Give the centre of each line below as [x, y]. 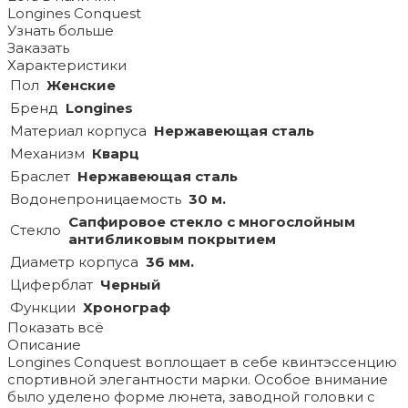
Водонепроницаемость [96, 199]
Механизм [47, 154]
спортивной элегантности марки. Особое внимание [198, 380]
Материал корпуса [78, 131]
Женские [81, 86]
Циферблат [51, 285]
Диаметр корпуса [74, 262]
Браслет [40, 177]
